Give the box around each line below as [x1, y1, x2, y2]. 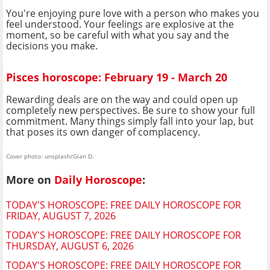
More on [6, 172, 54, 187]
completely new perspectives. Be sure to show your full [6, 103, 255, 117]
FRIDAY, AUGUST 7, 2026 [6, 209, 116, 223]
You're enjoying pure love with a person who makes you [6, 6, 259, 20]
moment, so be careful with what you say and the [6, 28, 229, 42]
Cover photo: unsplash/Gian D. [6, 151, 94, 160]
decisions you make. [6, 39, 98, 52]
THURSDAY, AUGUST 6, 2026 [6, 239, 134, 253]
